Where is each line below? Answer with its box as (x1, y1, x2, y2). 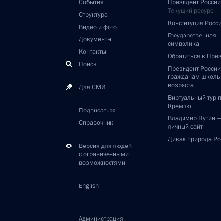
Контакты (79, 47, 106, 56)
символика (168, 39, 199, 48)
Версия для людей (79, 142, 132, 150)
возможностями (79, 158, 125, 167)
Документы (79, 35, 111, 44)
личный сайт (168, 122, 203, 131)
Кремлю (168, 102, 191, 110)
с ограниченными (79, 150, 129, 159)
